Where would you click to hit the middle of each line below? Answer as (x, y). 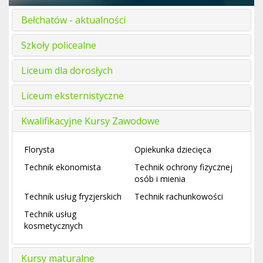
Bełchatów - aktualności (73, 20)
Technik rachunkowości (179, 197)
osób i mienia (160, 179)
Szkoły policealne (59, 45)
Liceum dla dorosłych (67, 71)
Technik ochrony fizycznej (183, 167)
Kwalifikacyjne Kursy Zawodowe (90, 121)
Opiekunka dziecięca (173, 150)
